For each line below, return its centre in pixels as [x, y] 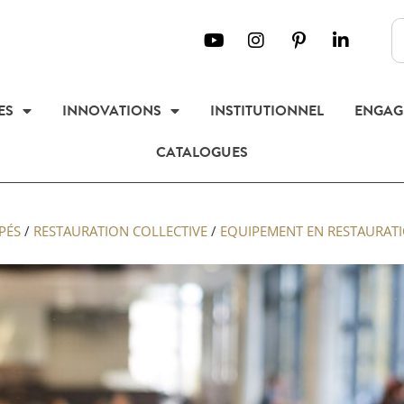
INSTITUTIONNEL [266, 111]
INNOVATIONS [111, 111]
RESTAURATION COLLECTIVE [120, 231]
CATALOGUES [202, 152]
